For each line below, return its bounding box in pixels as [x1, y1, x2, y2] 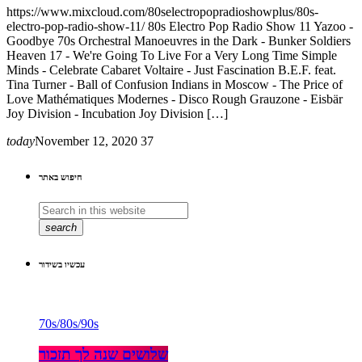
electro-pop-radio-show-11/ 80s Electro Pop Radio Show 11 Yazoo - [6, 19, 353, 33]
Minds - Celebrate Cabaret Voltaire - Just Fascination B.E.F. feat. [6, 62, 336, 77]
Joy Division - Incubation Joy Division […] [6, 106, 228, 120]
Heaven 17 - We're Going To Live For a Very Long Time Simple [6, 48, 337, 62]
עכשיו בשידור [39, 259, 85, 269]
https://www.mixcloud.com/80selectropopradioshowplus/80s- [6, 4, 318, 19]
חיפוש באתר [39, 171, 82, 182]
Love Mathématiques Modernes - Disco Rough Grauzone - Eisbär [6, 91, 343, 106]
